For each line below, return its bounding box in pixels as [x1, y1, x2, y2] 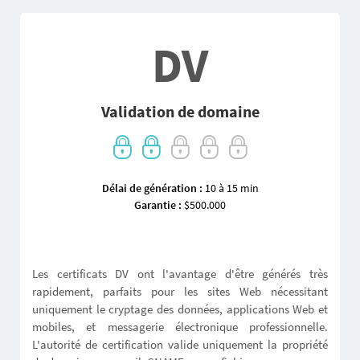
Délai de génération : [101, 181, 202, 196]
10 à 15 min [202, 181, 259, 196]
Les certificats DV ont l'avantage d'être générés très [32, 266, 328, 282]
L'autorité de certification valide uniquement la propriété [32, 337, 328, 353]
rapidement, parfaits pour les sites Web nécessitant [32, 284, 328, 300]
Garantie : [134, 198, 182, 213]
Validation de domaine [100, 101, 260, 122]
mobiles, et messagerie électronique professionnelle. [32, 319, 328, 335]
